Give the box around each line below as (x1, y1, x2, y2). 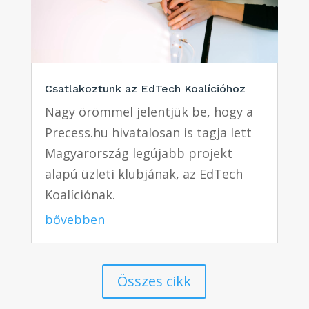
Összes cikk (117, 271, 192, 290)
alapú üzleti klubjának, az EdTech (44, 165, 243, 182)
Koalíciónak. (44, 186, 115, 203)
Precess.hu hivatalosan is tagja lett (44, 123, 252, 141)
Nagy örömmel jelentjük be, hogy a (44, 103, 253, 120)
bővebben (44, 210, 105, 228)
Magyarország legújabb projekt (44, 144, 232, 161)
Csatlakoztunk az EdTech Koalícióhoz (44, 81, 246, 95)
